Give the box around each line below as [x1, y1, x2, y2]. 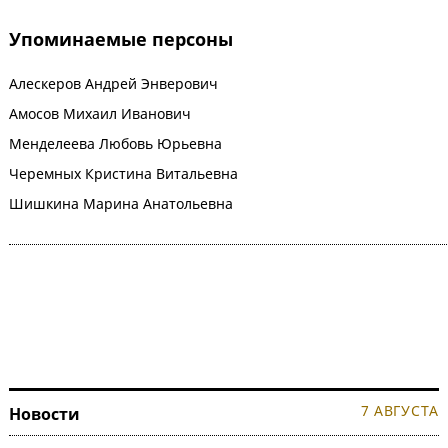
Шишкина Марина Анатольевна [9, 194, 233, 214]
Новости [9, 403, 80, 426]
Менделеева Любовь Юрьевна [9, 134, 222, 154]
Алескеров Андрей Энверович [9, 74, 222, 94]
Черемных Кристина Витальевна [9, 164, 238, 184]
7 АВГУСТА [360, 401, 439, 421]
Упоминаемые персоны [9, 27, 233, 52]
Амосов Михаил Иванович [9, 104, 191, 124]
